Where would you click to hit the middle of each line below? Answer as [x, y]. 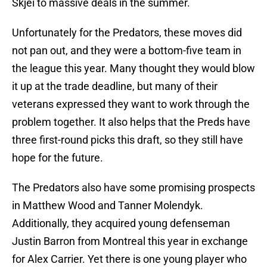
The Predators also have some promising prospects [133, 188]
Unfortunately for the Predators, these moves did [127, 33]
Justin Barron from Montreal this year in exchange [130, 241]
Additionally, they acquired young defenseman [121, 223]
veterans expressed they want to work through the [131, 104]
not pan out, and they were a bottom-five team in [127, 51]
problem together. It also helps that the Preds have [131, 122]
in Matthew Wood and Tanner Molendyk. [108, 206]
